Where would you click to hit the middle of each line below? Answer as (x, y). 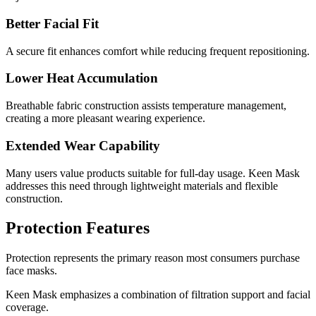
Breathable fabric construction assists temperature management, (146, 106)
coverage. (27, 308)
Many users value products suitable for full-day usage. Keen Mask (153, 173)
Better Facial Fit (52, 23)
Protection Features (78, 228)
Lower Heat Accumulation (82, 78)
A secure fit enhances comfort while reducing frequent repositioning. (158, 51)
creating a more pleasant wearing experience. (105, 119)
